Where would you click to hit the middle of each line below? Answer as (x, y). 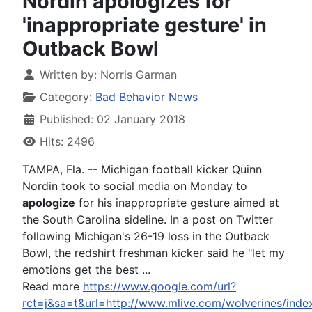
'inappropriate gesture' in (145, 24)
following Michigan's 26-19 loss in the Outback (146, 236)
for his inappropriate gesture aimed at (177, 202)
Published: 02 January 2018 (112, 119)
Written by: (68, 74)
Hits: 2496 (67, 141)
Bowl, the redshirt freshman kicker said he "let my (154, 252)
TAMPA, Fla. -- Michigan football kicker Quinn (142, 169)
